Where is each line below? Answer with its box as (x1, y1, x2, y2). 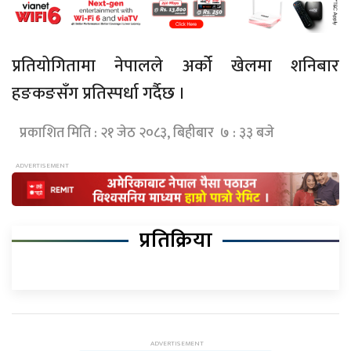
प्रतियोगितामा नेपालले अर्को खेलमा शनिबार (12, 51, 339, 81)
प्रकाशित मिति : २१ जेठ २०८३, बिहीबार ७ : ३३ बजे (20, 121, 274, 145)
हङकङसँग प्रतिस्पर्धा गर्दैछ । (12, 78, 186, 108)
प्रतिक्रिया (139, 223, 212, 259)
